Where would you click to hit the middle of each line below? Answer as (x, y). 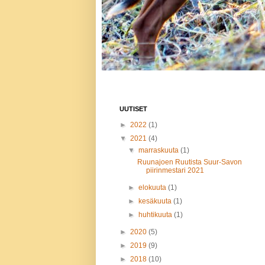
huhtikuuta (156, 215)
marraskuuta (160, 151)
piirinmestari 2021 (175, 171)
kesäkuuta (156, 201)
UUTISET (133, 109)
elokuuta (153, 188)
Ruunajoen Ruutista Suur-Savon (189, 162)
